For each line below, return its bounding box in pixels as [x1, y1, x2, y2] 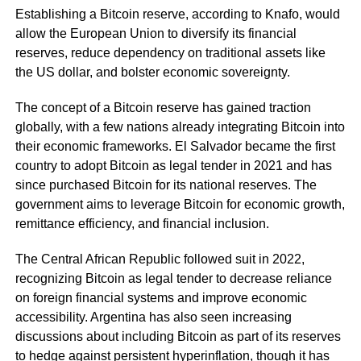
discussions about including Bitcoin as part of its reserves [15, 329, 341, 343]
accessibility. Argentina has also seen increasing [15, 309, 292, 324]
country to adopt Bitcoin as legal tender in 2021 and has [15, 158, 332, 172]
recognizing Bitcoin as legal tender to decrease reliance [15, 271, 332, 285]
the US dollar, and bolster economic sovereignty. [15, 64, 290, 79]
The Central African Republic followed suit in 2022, [15, 251, 305, 266]
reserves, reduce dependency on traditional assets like [15, 45, 326, 60]
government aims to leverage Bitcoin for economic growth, [15, 197, 345, 211]
